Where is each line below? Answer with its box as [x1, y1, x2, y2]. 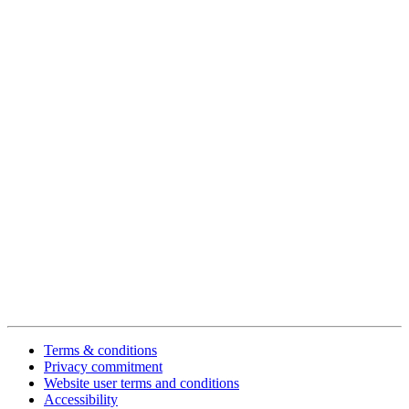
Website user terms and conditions [44, 375, 239, 392]
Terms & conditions [44, 342, 157, 359]
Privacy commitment [44, 359, 163, 375]
